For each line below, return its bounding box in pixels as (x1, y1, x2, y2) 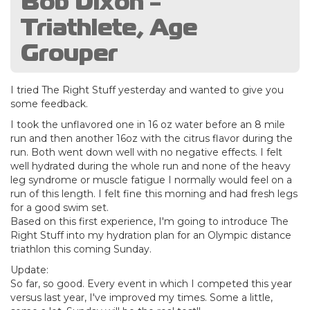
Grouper (21, 35, 118, 70)
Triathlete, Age (21, 9, 197, 44)
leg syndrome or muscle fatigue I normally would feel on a (10, 173, 292, 186)
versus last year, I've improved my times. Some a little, (10, 291, 273, 304)
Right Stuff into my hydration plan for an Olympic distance (10, 228, 291, 241)
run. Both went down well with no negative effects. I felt (10, 145, 282, 158)
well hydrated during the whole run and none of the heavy (10, 159, 291, 172)
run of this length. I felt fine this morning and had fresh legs (10, 187, 298, 200)
